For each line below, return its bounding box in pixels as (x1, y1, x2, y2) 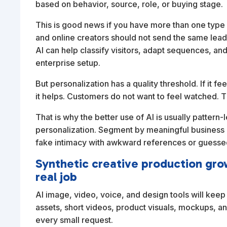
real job (35, 169, 78, 184)
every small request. (35, 215, 113, 225)
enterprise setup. (35, 58, 101, 68)
